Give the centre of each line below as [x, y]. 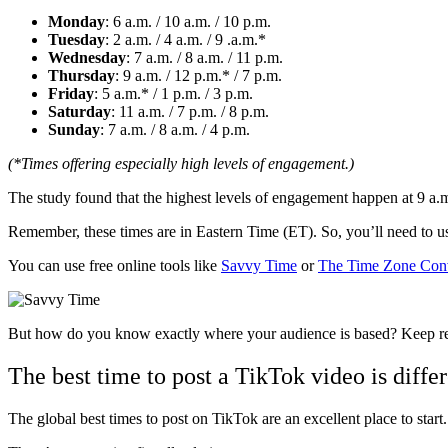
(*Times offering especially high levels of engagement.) [181, 163]
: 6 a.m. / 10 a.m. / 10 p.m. [188, 21]
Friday [71, 93]
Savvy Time [259, 265]
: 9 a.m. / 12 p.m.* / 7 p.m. [198, 75]
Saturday [79, 111]
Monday [76, 21]
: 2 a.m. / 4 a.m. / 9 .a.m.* [185, 39]
